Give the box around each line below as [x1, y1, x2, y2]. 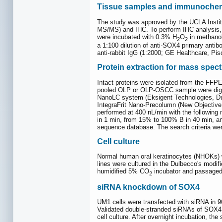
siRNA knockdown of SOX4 [97, 183, 200, 192]
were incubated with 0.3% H [97, 33, 177, 41]
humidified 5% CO [97, 167, 149, 175]
